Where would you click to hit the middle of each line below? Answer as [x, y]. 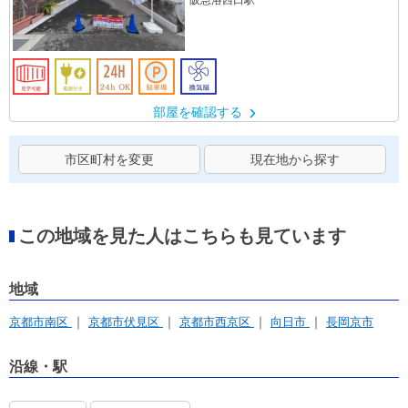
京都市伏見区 [126, 322]
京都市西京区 [217, 322]
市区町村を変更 [109, 160]
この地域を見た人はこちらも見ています [182, 236]
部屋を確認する [199, 112]
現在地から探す [295, 160]
